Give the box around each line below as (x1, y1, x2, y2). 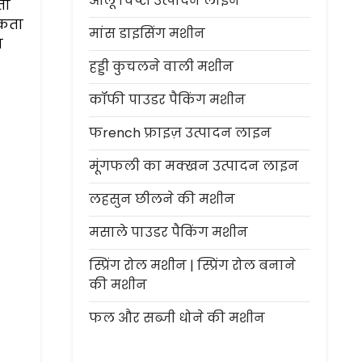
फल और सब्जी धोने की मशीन (89, 309, 265, 327)
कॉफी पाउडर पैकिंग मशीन (89, 90, 246, 109)
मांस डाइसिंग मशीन (89, 24, 205, 43)
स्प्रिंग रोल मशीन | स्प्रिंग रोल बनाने (89, 256, 296, 275)
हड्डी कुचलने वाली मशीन (89, 57, 234, 76)
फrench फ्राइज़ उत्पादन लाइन (89, 124, 271, 142)
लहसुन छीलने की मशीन (89, 190, 235, 208)
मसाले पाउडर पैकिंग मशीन (89, 223, 248, 242)
